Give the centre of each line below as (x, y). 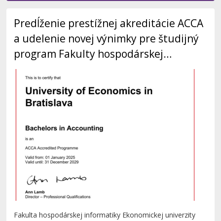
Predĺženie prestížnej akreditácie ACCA (109, 23)
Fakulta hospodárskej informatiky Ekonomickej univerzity (105, 215)
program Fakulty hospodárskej (89, 54)
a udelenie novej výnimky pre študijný (107, 39)
